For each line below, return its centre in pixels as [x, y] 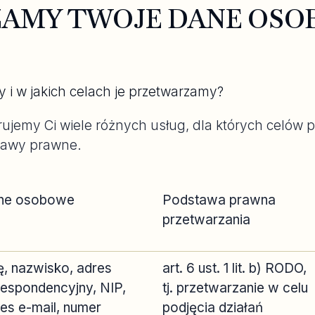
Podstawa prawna [219, 200]
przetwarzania [206, 220]
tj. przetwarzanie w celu [235, 288]
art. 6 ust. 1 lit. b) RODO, [234, 268]
